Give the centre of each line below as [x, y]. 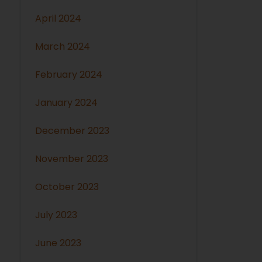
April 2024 [58, 18]
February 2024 [69, 74]
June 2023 [58, 243]
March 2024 [63, 46]
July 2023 [56, 215]
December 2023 [73, 130]
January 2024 [67, 102]
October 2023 [67, 187]
